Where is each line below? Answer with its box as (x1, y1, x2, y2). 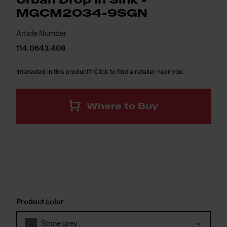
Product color (16, 198, 64, 206)
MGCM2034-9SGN (16, 8, 147, 19)
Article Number (16, 30, 66, 37)
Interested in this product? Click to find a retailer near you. (16, 69, 184, 75)
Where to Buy (87, 102, 159, 110)
